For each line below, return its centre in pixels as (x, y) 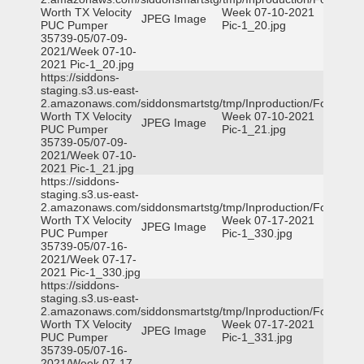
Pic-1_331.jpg (257, 337)
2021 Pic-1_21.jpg (87, 168)
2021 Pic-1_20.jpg (87, 64)
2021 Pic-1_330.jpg (91, 272)
